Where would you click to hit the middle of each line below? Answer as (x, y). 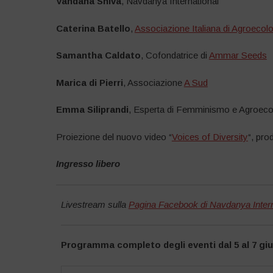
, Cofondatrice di (175, 55)
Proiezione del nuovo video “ (114, 136)
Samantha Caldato (98, 55)
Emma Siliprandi (92, 110)
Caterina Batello (93, 28)
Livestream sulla (94, 204)
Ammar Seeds (238, 55)
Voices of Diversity (210, 136)
